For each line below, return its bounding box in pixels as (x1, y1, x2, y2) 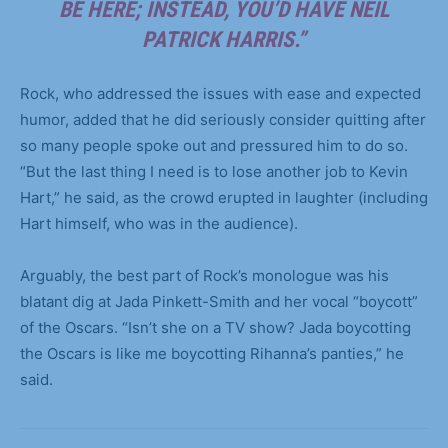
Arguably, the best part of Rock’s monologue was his (20, 265, 389, 285)
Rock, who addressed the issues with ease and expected (20, 83, 421, 103)
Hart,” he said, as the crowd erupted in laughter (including (20, 187, 428, 207)
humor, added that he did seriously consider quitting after (20, 109, 426, 129)
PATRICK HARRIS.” (142, 26, 306, 52)
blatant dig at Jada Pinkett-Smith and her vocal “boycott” (20, 291, 418, 311)
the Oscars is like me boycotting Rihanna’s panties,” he (20, 343, 404, 363)
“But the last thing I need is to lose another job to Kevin (20, 161, 408, 181)
